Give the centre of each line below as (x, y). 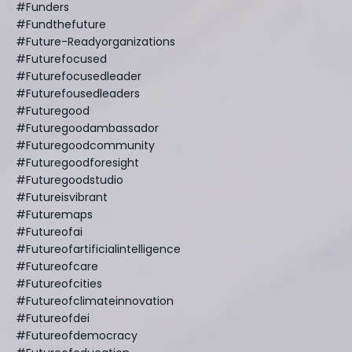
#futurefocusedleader (79, 76)
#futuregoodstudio (70, 180)
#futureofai (49, 231)
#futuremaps (54, 214)
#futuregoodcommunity (85, 145)
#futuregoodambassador (87, 128)
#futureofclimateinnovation (95, 301)
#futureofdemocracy (77, 335)
